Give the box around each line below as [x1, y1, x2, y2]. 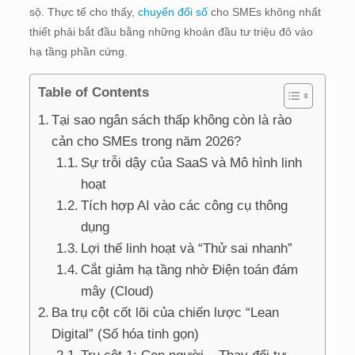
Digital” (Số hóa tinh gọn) [52, 326, 200, 342]
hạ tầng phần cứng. [29, 44, 131, 58]
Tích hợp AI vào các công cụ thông [81, 197, 288, 213]
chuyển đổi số [137, 5, 208, 18]
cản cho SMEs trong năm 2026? [52, 133, 246, 149]
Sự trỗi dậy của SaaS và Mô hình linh [81, 155, 303, 170]
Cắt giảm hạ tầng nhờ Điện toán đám [81, 261, 299, 277]
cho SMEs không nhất [207, 5, 321, 18]
